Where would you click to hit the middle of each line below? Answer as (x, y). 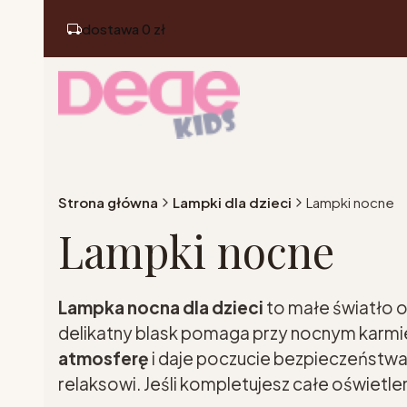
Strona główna (108, 202)
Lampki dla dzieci (232, 202)
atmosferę (104, 358)
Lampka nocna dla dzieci (161, 307)
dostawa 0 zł (124, 28)
